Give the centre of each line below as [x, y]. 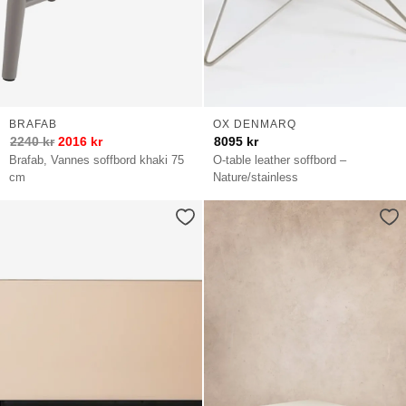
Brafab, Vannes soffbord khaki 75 [97, 159]
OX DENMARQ [254, 124]
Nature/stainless [256, 177]
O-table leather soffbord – [280, 159]
